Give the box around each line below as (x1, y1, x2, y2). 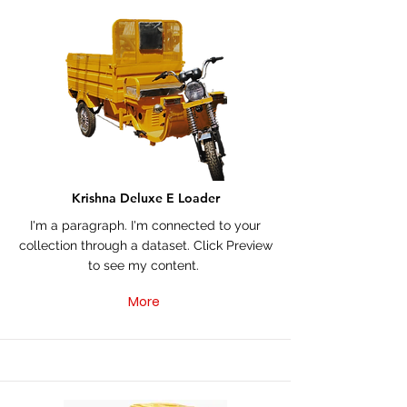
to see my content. (88, 258, 203, 273)
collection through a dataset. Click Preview (18, 238, 273, 253)
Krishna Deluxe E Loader (71, 190, 220, 206)
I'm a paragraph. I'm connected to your (30, 218, 261, 233)
